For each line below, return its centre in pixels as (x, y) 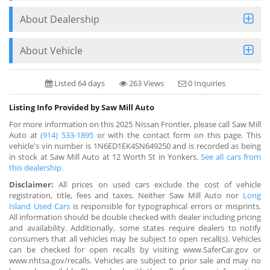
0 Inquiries (206, 83)
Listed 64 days (78, 83)
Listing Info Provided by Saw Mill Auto (82, 107)
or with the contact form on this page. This (177, 135)
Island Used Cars (40, 206)
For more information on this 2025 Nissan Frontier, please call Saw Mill (135, 124)
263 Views (145, 83)
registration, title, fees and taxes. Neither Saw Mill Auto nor (126, 195)
